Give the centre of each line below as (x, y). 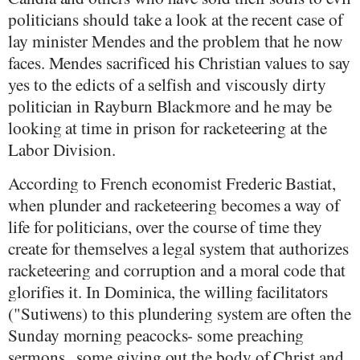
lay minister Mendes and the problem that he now (175, 40)
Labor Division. (62, 149)
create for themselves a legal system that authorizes (178, 248)
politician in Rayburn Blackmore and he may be (170, 105)
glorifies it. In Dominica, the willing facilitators (168, 292)
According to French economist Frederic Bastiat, (172, 183)
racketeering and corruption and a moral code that (177, 270)
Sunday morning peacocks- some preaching (156, 335)
